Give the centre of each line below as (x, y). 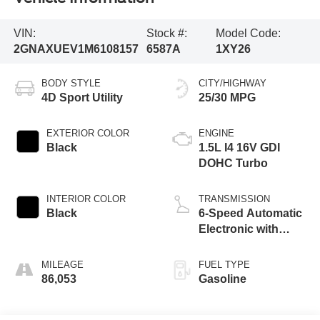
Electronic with (239, 229)
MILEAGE (62, 264)
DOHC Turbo (233, 163)
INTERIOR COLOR (86, 199)
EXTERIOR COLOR (87, 133)
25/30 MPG (227, 97)
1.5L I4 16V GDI (239, 147)
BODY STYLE (71, 83)
